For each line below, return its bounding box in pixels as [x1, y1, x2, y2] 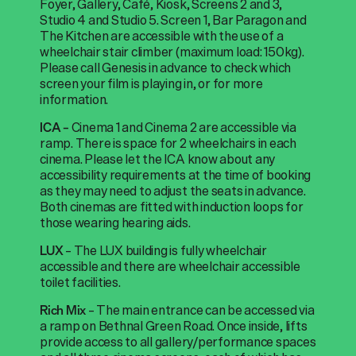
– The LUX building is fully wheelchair [65, 240, 267, 261]
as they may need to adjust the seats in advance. [40, 180, 306, 201]
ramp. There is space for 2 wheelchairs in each [40, 133, 296, 153]
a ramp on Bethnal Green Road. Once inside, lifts [40, 315, 308, 336]
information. [40, 89, 109, 110]
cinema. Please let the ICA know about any [40, 149, 276, 169]
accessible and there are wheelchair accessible [40, 256, 300, 277]
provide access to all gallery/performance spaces [40, 331, 316, 352]
